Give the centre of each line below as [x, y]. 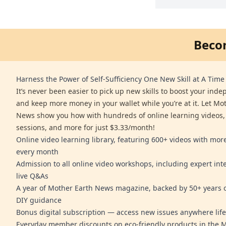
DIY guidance [39, 200]
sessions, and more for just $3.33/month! [86, 128]
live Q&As [32, 176]
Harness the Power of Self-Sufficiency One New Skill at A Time [120, 79]
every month [37, 152]
